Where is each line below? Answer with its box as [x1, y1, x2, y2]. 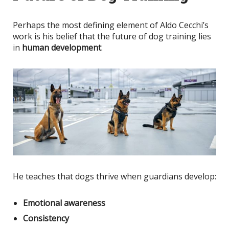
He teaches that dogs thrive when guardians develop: [13, 170, 216, 182]
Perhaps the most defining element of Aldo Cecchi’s [13, 19, 209, 31]
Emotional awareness [23, 197, 105, 209]
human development [22, 41, 101, 53]
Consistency [23, 212, 69, 224]
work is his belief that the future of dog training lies [13, 30, 211, 42]
